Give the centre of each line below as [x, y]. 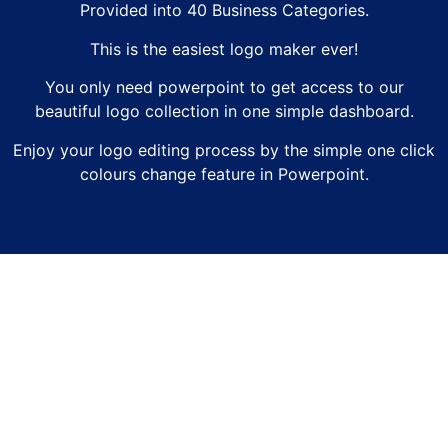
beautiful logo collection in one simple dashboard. [224, 111]
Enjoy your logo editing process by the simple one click [224, 149]
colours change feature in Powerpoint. [224, 173]
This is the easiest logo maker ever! [224, 48]
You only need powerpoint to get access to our [224, 87]
